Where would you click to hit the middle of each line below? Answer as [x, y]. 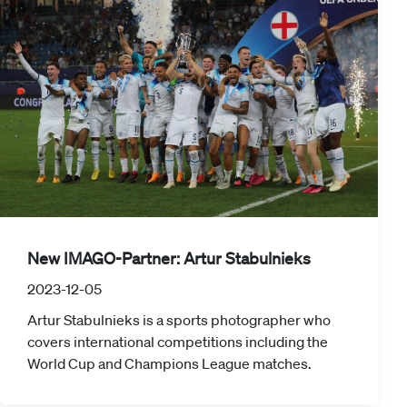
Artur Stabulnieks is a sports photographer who [179, 319]
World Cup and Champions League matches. [169, 363]
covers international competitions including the [178, 341]
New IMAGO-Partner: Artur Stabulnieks [169, 258]
